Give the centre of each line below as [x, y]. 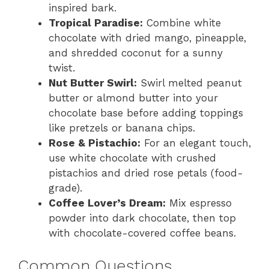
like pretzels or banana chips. [122, 128]
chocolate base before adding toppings [146, 113]
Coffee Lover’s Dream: [107, 203]
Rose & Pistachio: [95, 143]
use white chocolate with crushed [132, 158]
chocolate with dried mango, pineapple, [147, 38]
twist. [62, 68]
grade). [65, 188]
